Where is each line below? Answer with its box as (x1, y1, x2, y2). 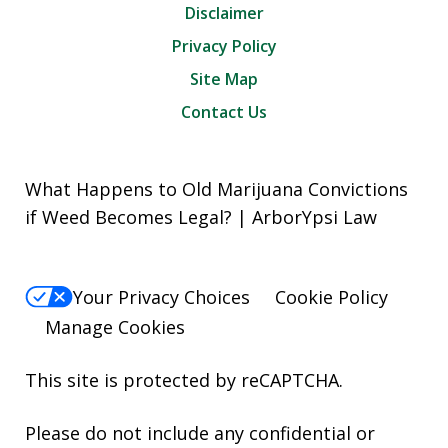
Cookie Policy (275, 285, 388, 309)
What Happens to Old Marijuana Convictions (25, 176, 408, 201)
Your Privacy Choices (73, 285, 250, 309)
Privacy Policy (171, 34, 277, 57)
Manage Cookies (45, 315, 185, 340)
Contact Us (181, 100, 267, 123)
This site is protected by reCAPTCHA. (25, 368, 343, 393)
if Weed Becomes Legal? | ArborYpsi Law (25, 204, 377, 229)
